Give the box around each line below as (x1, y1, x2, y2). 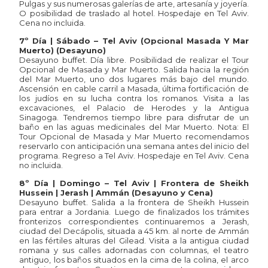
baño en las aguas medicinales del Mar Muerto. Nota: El (19, 121, 249, 132)
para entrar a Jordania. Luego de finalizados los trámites (19, 207, 249, 217)
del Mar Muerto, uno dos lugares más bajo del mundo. (19, 74, 249, 84)
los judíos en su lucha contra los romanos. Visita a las (19, 93, 249, 103)
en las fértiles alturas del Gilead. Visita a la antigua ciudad (19, 236, 249, 246)
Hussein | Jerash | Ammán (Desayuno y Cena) (19, 188, 214, 198)
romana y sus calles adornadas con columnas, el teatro (19, 245, 249, 255)
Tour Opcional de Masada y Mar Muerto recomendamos (19, 131, 249, 141)
